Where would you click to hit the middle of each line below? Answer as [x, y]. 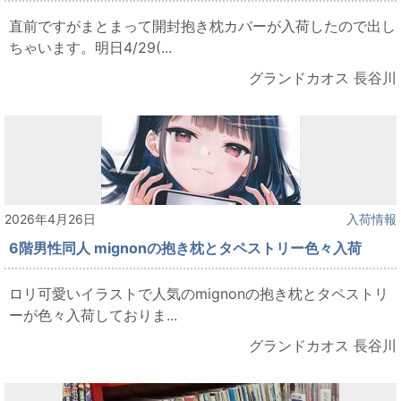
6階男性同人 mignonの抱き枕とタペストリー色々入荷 [185, 248]
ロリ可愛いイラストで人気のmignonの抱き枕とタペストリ [199, 294]
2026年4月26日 [50, 219]
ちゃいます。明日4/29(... [90, 48]
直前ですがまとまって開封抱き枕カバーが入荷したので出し [202, 26]
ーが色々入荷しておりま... [93, 316]
